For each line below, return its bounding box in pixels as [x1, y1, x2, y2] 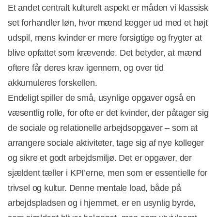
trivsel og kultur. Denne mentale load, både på [8, 183, 181, 193]
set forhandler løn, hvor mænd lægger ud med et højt [8, 17, 208, 28]
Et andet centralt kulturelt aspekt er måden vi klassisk [8, 2, 209, 13]
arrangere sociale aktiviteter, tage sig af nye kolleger [8, 138, 204, 148]
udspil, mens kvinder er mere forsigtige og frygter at [8, 32, 202, 43]
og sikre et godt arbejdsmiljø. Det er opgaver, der [8, 153, 192, 163]
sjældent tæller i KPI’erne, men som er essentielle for [8, 168, 208, 178]
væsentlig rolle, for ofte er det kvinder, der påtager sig [8, 108, 209, 118]
